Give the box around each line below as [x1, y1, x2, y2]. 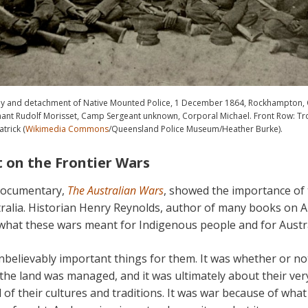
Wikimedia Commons [25, 123, 109, 135]
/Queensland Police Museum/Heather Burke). [109, 123, 283, 135]
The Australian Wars [67, 183, 164, 199]
